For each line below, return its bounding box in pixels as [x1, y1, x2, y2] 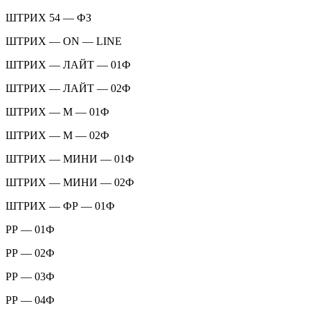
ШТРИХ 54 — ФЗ [6, 11, 91, 24]
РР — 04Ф [6, 293, 55, 306]
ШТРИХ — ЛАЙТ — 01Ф [6, 58, 131, 71]
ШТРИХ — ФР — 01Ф [6, 199, 115, 212]
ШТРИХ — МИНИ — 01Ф [6, 152, 134, 165]
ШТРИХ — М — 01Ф [6, 105, 109, 118]
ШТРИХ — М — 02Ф [6, 129, 109, 141]
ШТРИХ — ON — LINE [6, 35, 122, 47]
